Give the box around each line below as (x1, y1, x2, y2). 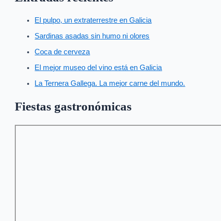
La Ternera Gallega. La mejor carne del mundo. (35, 79, 185, 87)
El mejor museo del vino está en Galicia (35, 63, 162, 72)
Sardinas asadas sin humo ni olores (35, 32, 150, 40)
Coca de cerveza (35, 47, 90, 56)
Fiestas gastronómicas (15, 100, 132, 113)
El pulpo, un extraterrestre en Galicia (35, 16, 152, 25)
